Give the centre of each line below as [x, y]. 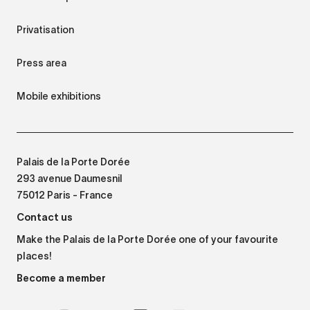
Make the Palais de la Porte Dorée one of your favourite [147, 241]
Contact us [45, 218]
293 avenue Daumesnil [70, 180]
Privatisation [45, 30]
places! [34, 257]
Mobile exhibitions [59, 97]
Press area [42, 63]
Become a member [61, 279]
